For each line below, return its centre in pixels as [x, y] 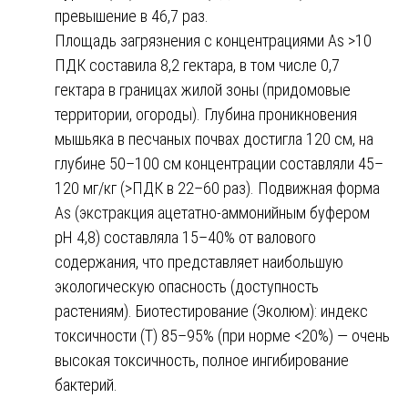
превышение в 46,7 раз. [132, 15]
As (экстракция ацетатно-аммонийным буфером [212, 212]
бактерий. [86, 384]
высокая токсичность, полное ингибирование [202, 360]
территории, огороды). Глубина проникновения [206, 114]
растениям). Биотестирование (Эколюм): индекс [211, 311]
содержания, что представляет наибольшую [199, 261]
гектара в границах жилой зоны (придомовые [203, 89]
